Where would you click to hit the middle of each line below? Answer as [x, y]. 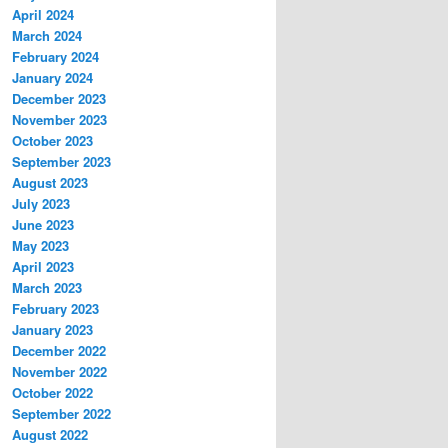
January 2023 [52, 330]
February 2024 [55, 57]
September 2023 [61, 162]
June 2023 [43, 225]
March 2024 [47, 36]
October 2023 [52, 141]
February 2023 [55, 309]
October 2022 [52, 393]
